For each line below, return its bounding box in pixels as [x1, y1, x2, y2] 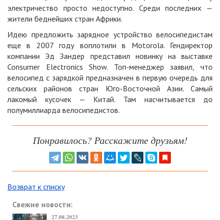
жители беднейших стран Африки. [7, 14, 122, 24]
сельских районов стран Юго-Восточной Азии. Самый [7, 83, 213, 93]
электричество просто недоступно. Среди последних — [7, 3, 213, 13]
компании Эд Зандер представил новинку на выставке [7, 51, 213, 61]
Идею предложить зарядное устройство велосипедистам [7, 29, 213, 39]
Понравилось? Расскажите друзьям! [32, 134, 188, 146]
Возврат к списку [7, 182, 65, 192]
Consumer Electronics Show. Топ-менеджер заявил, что [7, 62, 213, 72]
